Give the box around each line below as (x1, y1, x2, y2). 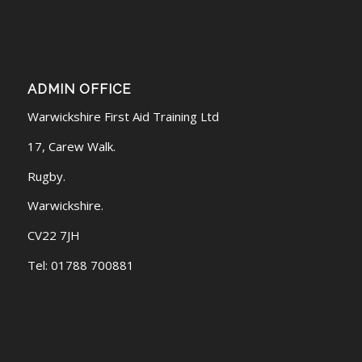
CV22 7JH (27, 227, 80, 244)
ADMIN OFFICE (27, 81, 131, 98)
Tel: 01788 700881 (27, 256, 134, 273)
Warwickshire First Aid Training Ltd (27, 108, 219, 125)
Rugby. (27, 167, 65, 184)
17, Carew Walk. (27, 137, 116, 154)
